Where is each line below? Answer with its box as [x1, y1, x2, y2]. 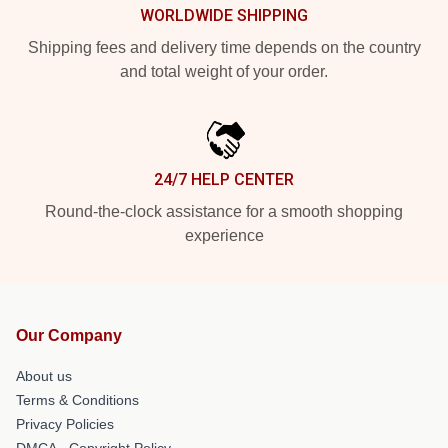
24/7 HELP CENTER [154, 169, 294, 189]
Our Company [16, 326, 122, 344]
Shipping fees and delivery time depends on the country [27, 38, 421, 56]
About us [16, 367, 72, 384]
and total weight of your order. [120, 62, 328, 80]
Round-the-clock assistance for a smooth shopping [45, 202, 403, 220]
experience [184, 226, 264, 244]
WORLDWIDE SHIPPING [140, 5, 308, 25]
